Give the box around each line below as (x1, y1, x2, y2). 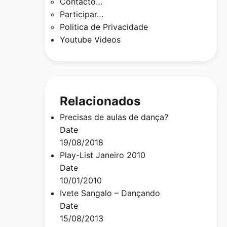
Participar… (60, 9, 103, 19)
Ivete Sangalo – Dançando (60, 188, 160, 198)
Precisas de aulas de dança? (60, 112, 168, 122)
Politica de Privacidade (60, 22, 148, 32)
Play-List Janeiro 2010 (60, 150, 145, 160)
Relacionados (60, 94, 140, 108)
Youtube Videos (60, 34, 121, 45)
